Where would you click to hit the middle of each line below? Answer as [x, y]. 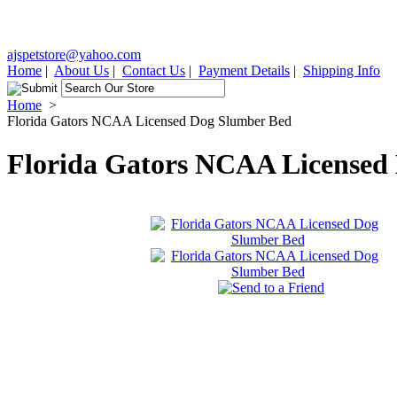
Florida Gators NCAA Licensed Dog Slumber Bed [149, 121]
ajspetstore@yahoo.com [74, 54]
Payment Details [244, 70]
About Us [82, 70]
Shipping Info [342, 70]
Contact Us [154, 70]
